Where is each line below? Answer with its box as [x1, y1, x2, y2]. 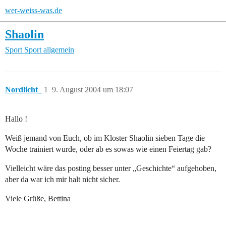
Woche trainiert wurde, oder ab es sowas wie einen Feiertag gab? [5, 145, 211, 154]
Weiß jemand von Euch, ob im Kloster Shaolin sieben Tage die [5, 134, 205, 143]
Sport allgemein [24, 45, 74, 54]
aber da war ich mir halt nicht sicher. [5, 175, 120, 184]
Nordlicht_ [5, 85, 42, 94]
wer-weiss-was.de [5, 6, 62, 15]
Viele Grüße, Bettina [5, 194, 71, 203]
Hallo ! [5, 115, 27, 124]
